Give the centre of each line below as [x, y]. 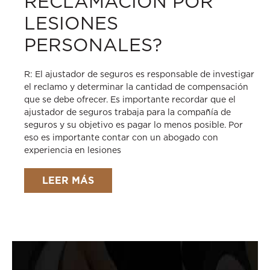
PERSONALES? [93, 45]
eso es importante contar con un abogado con [121, 137]
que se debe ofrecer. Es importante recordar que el [130, 99]
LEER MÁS [68, 181]
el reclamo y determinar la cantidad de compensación [136, 87]
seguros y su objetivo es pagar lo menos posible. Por [133, 125]
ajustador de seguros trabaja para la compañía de [127, 112]
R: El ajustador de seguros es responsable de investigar [139, 74]
